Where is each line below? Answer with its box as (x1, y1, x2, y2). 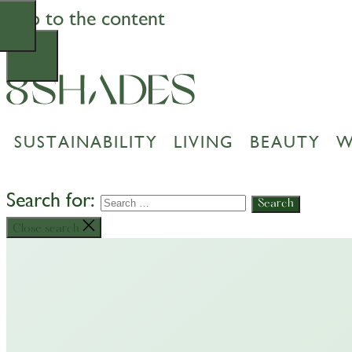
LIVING (174, 132, 234, 152)
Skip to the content (6, 6, 165, 30)
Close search (13, 222, 79, 235)
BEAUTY (250, 132, 321, 152)
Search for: (6, 187, 95, 211)
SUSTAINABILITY (14, 132, 158, 152)
